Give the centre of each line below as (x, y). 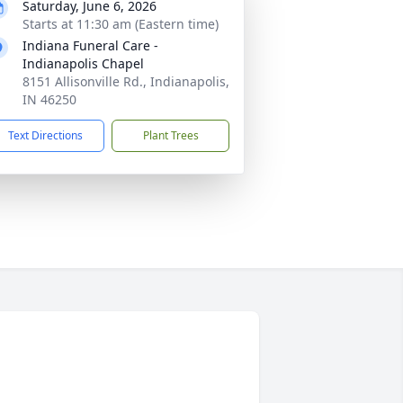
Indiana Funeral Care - (90, 45)
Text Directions (45, 135)
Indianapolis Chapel (83, 63)
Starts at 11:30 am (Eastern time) (121, 24)
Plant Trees (170, 135)
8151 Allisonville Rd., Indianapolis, (126, 81)
